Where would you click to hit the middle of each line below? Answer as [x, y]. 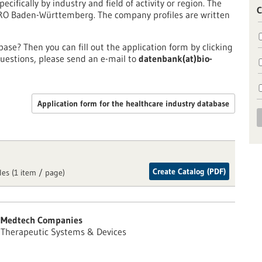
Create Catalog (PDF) [189, 171]
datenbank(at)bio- [175, 58]
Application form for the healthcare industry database [133, 104]
